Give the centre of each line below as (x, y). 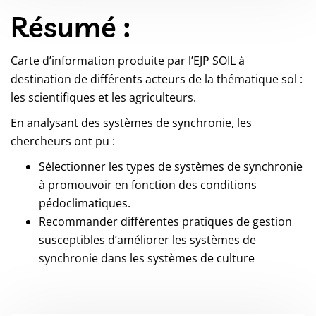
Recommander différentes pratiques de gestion (165, 222)
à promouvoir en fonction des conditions (148, 185)
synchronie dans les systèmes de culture (147, 259)
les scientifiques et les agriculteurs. (103, 98)
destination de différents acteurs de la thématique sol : (157, 79)
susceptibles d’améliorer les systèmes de (147, 240)
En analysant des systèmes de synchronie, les (131, 123)
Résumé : (70, 27)
